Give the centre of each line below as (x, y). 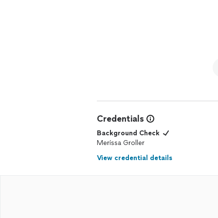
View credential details (135, 158)
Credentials (120, 119)
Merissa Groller (121, 143)
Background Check (128, 133)
